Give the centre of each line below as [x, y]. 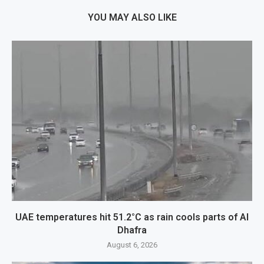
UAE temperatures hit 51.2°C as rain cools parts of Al [132, 217]
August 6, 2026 [132, 245]
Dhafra [132, 230]
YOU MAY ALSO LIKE [132, 18]
